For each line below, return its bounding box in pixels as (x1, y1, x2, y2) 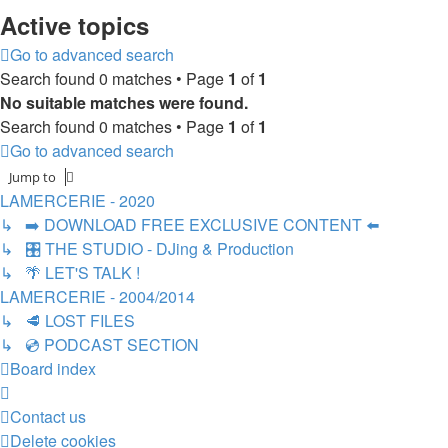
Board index (10, 356, 96, 380)
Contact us (10, 404, 86, 428)
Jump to (9, 167, 56, 186)
